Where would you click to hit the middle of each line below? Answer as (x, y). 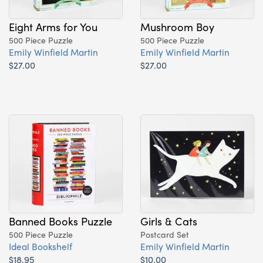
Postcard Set (165, 234)
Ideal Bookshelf (41, 246)
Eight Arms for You (53, 26)
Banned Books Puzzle (60, 220)
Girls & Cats (169, 220)
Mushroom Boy (177, 26)
